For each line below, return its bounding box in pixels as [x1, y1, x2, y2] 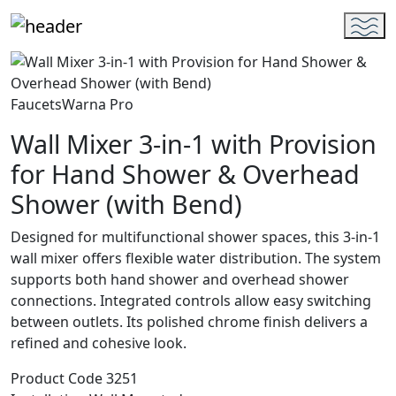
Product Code [11, 368, 103, 388]
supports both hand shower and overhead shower [11, 269, 349, 289]
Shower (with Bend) [11, 186, 242, 221]
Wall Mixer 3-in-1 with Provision [11, 126, 377, 161]
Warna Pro [62, 94, 133, 114]
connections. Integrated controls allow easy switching [11, 290, 371, 310]
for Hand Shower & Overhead [11, 156, 360, 191]
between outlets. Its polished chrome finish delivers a [11, 311, 368, 331]
